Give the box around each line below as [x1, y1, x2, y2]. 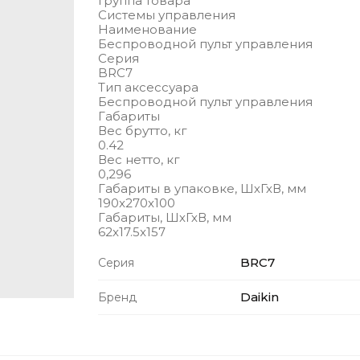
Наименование [98, 22, 197, 37]
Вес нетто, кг [98, 152, 180, 167]
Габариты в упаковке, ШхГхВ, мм [98, 181, 306, 196]
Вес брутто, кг [98, 123, 187, 138]
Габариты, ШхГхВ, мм [98, 210, 231, 225]
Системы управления [98, 7, 235, 22]
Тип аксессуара [98, 80, 198, 95]
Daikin [240, 289, 280, 305]
